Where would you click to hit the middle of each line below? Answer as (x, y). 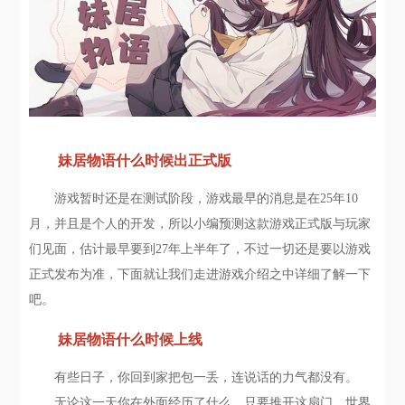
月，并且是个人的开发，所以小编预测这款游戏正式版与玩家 (200, 224)
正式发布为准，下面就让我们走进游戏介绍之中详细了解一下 (200, 275)
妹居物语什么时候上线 (131, 339)
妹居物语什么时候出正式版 (145, 161)
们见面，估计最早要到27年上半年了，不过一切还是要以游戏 (200, 250)
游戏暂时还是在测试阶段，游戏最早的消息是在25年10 (194, 199)
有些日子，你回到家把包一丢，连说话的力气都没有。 (194, 378)
